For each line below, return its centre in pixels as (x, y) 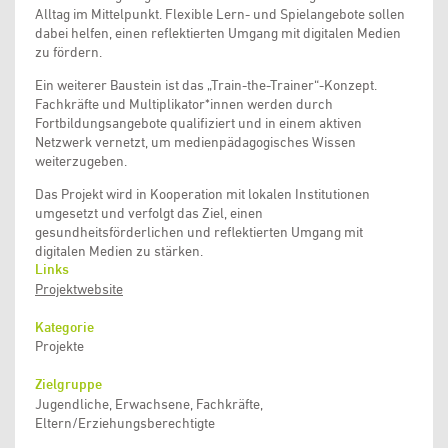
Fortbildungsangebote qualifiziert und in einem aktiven (198, 122)
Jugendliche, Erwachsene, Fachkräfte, (149, 404)
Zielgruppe (68, 384)
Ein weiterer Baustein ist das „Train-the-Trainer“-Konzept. (206, 84)
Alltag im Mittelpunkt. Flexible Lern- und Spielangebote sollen (220, 13)
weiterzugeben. (81, 160)
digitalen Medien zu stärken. (119, 250)
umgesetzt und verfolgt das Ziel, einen (149, 212)
